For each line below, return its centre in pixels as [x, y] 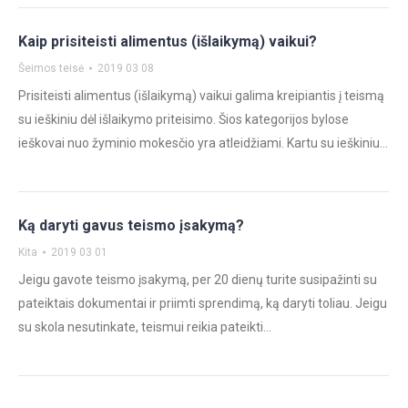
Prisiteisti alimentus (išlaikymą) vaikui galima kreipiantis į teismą [201, 96]
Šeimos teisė [51, 68]
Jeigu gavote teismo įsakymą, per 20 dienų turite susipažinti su [198, 280]
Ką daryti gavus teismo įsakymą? [131, 225]
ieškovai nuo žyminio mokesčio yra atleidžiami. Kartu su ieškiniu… [203, 143]
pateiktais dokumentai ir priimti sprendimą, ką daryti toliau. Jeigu [203, 303]
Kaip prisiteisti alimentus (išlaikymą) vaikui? [168, 41]
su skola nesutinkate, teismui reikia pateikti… [145, 327]
